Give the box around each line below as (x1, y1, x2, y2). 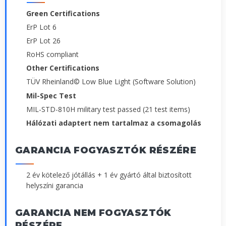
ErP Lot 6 (26, 22, 56, 32)
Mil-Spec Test (26, 90, 76, 100)
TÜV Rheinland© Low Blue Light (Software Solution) (26, 77, 196, 87)
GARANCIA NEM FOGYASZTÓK (15, 207, 172, 218)
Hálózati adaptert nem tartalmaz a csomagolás (26, 118, 201, 128)
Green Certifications (26, 8, 100, 18)
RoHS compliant (26, 49, 79, 60)
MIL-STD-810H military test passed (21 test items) (26, 104, 190, 114)
